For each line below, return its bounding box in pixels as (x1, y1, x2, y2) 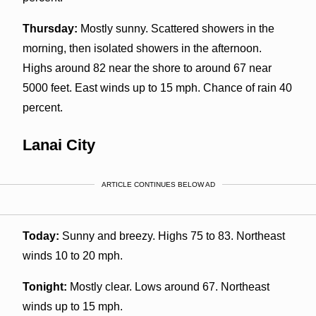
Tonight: (22, 280, 67, 293)
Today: (22, 229, 59, 242)
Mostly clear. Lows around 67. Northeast (66, 280, 269, 293)
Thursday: (22, 22, 78, 35)
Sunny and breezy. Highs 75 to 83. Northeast (59, 229, 285, 242)
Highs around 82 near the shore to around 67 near (22, 61, 272, 74)
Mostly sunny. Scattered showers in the (77, 22, 274, 35)
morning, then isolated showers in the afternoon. (22, 42, 262, 54)
